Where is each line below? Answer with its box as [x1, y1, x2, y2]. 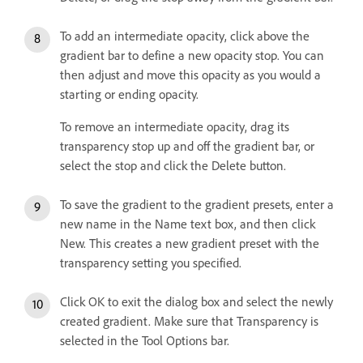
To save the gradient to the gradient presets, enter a [60, 197, 334, 213]
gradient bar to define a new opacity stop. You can [60, 48, 324, 64]
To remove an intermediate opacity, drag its [60, 119, 289, 135]
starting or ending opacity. [60, 87, 199, 103]
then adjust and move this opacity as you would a [60, 67, 321, 83]
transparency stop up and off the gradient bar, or [60, 139, 314, 155]
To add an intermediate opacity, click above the [60, 28, 310, 45]
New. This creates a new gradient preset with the [60, 236, 319, 252]
